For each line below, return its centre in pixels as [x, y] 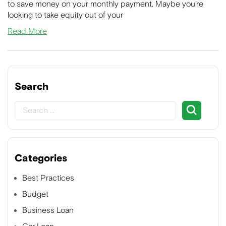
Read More [27, 31]
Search [32, 87]
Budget [35, 194]
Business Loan [48, 210]
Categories [41, 158]
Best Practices [48, 178]
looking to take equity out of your [65, 15]
